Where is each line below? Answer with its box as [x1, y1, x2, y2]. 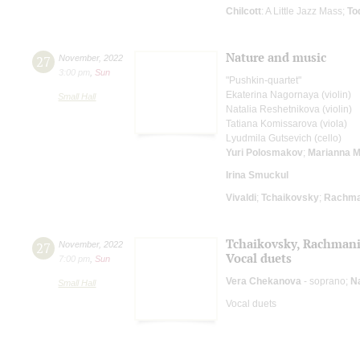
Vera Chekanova [226, 275, 301, 287]
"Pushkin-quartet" [226, 74, 301, 86]
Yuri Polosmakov [226, 146, 303, 158]
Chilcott [226, 5, 261, 17]
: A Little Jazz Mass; [261, 5, 347, 17]
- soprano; [301, 275, 350, 287]
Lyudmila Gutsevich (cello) [226, 132, 342, 144]
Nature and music [226, 49, 326, 65]
